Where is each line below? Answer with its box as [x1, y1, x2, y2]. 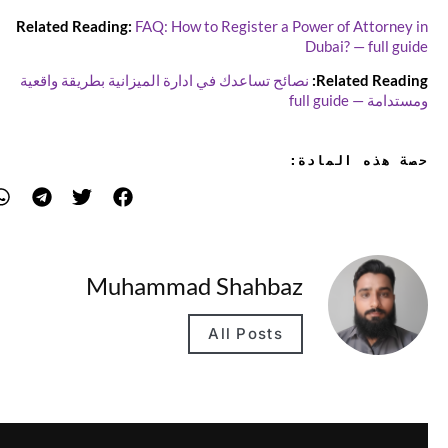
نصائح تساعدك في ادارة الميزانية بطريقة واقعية [36, 71, 325, 90]
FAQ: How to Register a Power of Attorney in [151, 16, 444, 35]
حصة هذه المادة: [304, 153, 444, 169]
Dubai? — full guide [321, 36, 444, 55]
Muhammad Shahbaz [102, 271, 319, 301]
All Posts [224, 323, 299, 343]
